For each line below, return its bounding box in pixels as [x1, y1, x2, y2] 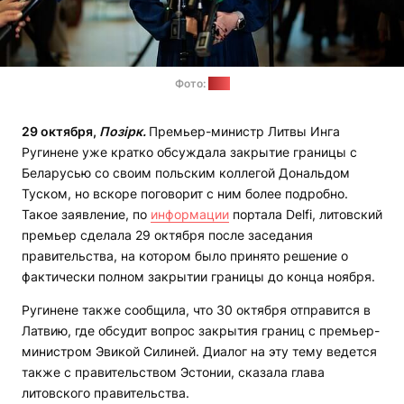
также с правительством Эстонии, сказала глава [22, 364, 325, 381]
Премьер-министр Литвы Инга [149, 124, 340, 140]
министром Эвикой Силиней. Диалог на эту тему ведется [22, 344, 377, 360]
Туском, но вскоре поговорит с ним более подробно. [22, 186, 348, 202]
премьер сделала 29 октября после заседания [22, 227, 313, 243]
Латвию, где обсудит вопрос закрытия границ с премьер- [22, 323, 380, 339]
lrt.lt [207, 77, 230, 91]
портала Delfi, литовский [229, 207, 382, 223]
